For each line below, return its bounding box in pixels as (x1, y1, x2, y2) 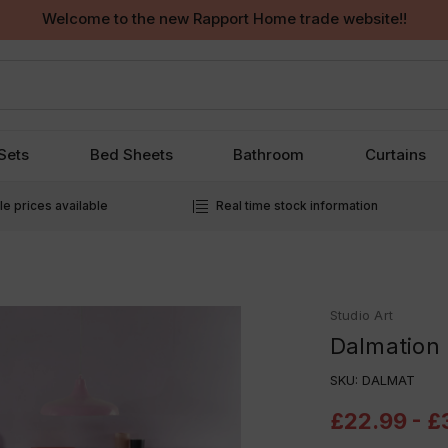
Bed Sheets (89, 144, 173, 164)
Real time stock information (216, 197, 379, 213)
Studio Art (329, 306, 394, 323)
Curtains (364, 144, 426, 164)
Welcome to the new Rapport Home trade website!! (41, 9, 407, 28)
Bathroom (233, 144, 305, 164)
